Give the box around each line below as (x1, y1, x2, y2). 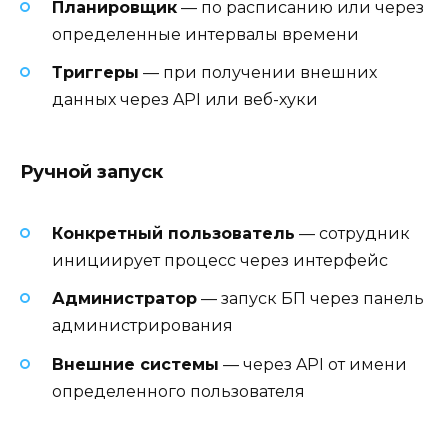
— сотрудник (295, 224, 410, 244)
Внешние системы (52, 354, 219, 374)
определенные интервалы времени (52, 24, 359, 44)
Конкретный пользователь (52, 224, 295, 244)
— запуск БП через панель (197, 289, 424, 309)
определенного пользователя (52, 381, 305, 401)
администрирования (52, 316, 233, 336)
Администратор (52, 289, 197, 309)
